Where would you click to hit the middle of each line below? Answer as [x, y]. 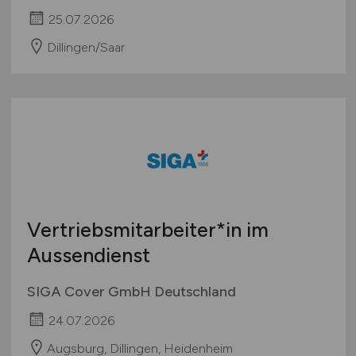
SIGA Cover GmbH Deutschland [131, 292]
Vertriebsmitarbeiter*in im [147, 230]
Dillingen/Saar [85, 47]
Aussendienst [88, 255]
